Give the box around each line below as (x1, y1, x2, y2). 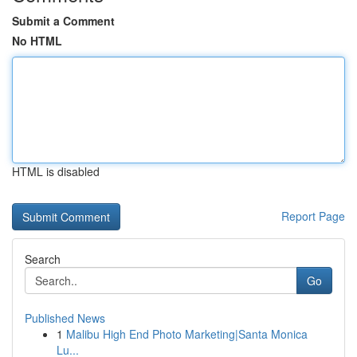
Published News (25, 310, 105, 326)
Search (25, 251, 61, 267)
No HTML (12, 33, 62, 49)
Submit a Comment (12, 13, 115, 29)
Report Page (281, 208, 345, 224)
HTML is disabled (12, 163, 100, 179)
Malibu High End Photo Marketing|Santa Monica (66, 326, 308, 342)
